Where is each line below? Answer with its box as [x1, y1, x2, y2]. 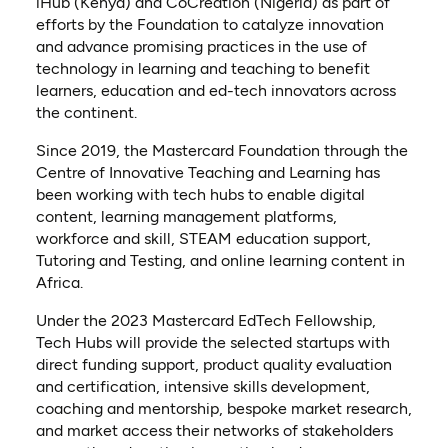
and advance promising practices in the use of [35, 37, 367, 57]
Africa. [35, 273, 83, 293]
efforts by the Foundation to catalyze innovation [35, 15, 384, 35]
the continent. [35, 103, 137, 123]
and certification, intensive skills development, [35, 377, 370, 397]
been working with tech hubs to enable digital [35, 185, 365, 205]
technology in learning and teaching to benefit [35, 59, 370, 79]
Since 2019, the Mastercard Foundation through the [35, 141, 408, 161]
